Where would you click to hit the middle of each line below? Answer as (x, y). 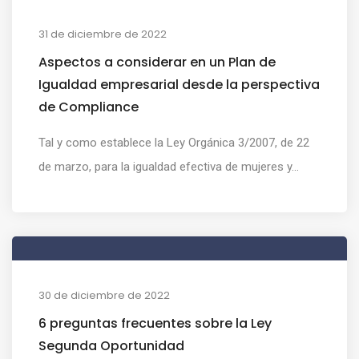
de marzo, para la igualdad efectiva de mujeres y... (169, 166)
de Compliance (89, 107)
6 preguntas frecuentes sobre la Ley (155, 323)
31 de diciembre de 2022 (103, 34)
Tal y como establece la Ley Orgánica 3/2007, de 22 (174, 142)
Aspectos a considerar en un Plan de (157, 62)
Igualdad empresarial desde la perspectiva (179, 84)
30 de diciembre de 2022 (104, 295)
